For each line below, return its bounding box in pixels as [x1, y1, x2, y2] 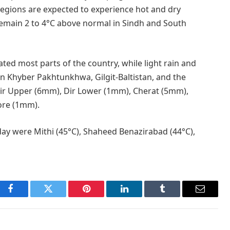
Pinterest [85, 191, 118, 201]
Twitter [47, 191, 74, 201]
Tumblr [161, 191, 189, 201]
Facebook [9, 191, 46, 201]
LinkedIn [123, 191, 158, 201]
